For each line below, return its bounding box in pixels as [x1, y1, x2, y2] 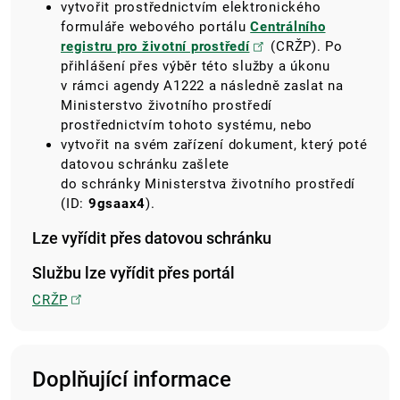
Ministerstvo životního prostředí [61, 97, 272, 114]
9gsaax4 [87, 196, 146, 212]
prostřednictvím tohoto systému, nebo [61, 117, 312, 134]
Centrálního [250, 19, 326, 36]
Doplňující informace [32, 367, 231, 393]
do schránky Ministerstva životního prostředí [61, 176, 355, 193]
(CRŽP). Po [266, 38, 343, 55]
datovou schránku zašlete [61, 156, 229, 173]
